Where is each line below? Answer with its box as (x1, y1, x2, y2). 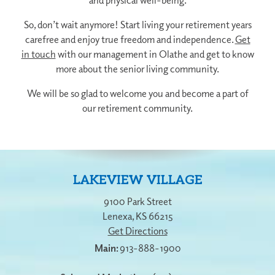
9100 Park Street (103, 195, 172, 207)
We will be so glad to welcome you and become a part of (26, 87, 249, 99)
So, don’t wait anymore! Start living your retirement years (23, 18, 252, 31)
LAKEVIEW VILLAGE (72, 172, 203, 188)
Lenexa (102, 209, 132, 222)
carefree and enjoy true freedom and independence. (25, 33, 235, 45)
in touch (21, 47, 56, 60)
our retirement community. (82, 101, 193, 114)
